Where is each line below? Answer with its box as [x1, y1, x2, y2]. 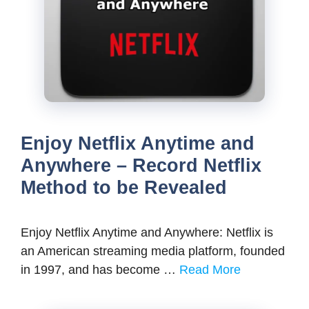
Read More [179, 263, 241, 277]
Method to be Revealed [21, 177, 227, 198]
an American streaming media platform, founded [21, 244, 285, 258]
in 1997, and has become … [21, 263, 179, 277]
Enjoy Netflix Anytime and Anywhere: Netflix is [21, 226, 273, 239]
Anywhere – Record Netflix [21, 155, 261, 176]
